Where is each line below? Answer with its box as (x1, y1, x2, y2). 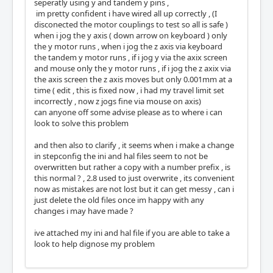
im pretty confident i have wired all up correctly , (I (34, 8, 217, 19)
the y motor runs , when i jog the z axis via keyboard (34, 41, 222, 52)
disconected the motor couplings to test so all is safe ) (34, 19, 228, 30)
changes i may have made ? (34, 205, 133, 217)
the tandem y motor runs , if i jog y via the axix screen (34, 52, 227, 63)
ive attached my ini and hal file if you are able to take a (34, 227, 230, 239)
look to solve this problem (34, 118, 130, 129)
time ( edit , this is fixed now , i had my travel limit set (34, 85, 224, 96)
